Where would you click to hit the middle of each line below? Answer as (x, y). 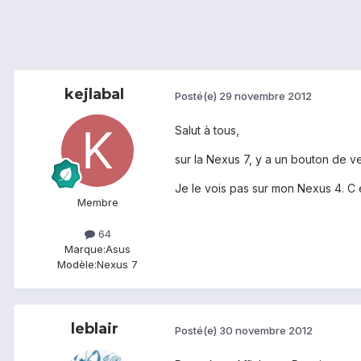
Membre (98, 203)
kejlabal (94, 95)
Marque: (85, 249)
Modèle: (77, 265)
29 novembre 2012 (266, 95)
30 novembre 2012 (266, 330)
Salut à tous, (207, 131)
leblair (94, 329)
